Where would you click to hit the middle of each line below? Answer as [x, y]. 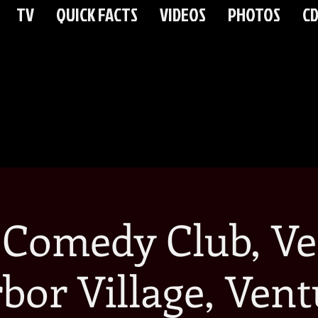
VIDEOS [183, 15]
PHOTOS [254, 15]
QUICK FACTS [97, 15]
